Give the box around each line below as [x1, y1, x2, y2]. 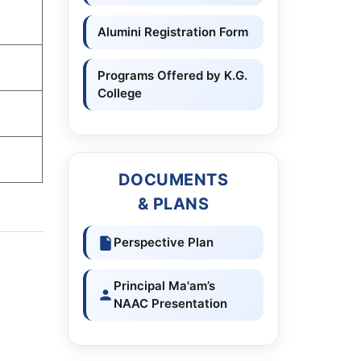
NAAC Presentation [113, 296, 227, 311]
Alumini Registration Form [97, 24, 248, 39]
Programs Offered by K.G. [97, 68, 247, 83]
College [97, 85, 142, 101]
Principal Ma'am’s [113, 278, 215, 293]
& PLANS [137, 194, 209, 214]
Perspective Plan [113, 234, 214, 250]
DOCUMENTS [118, 170, 228, 189]
